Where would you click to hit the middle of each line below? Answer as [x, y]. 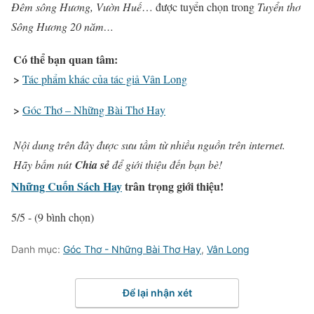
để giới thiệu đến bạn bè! [166, 164]
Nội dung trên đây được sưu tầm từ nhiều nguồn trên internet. [149, 144]
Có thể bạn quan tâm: [66, 59]
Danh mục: [37, 249]
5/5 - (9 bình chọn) [53, 217]
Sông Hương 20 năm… [62, 26]
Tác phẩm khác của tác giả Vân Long [105, 78]
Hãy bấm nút [44, 164]
